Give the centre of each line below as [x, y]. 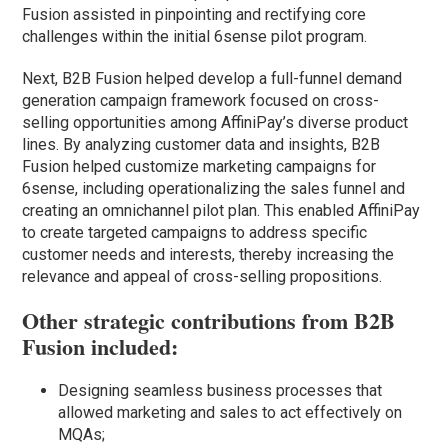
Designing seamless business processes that [220, 391]
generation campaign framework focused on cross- [201, 101]
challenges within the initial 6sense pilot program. [195, 37]
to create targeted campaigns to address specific [195, 233]
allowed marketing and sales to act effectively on [230, 413]
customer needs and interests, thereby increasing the [208, 255]
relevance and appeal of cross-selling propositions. [202, 277]
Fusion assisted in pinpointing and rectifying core [194, 15]
